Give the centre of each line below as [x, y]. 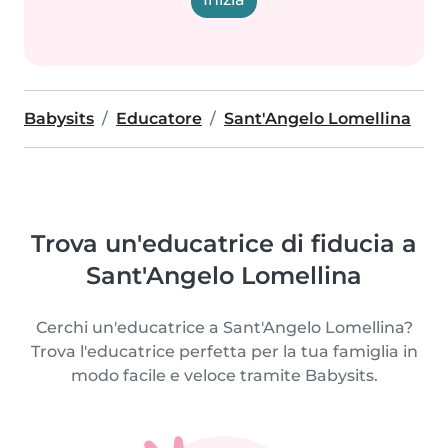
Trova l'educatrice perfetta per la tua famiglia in [224, 351]
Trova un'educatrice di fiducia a [224, 243]
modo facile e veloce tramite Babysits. [224, 375]
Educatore [159, 118]
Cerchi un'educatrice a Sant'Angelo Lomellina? [224, 327]
